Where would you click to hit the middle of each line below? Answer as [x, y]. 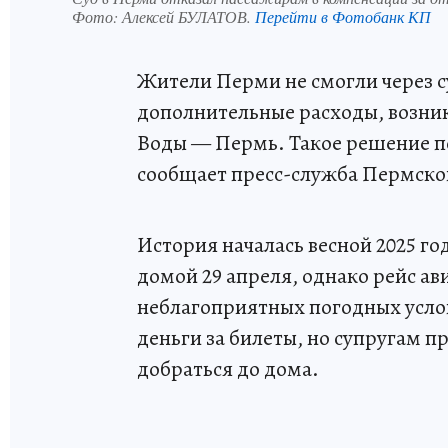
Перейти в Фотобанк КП [343, 16]
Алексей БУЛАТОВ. [188, 16]
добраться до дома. [228, 368]
